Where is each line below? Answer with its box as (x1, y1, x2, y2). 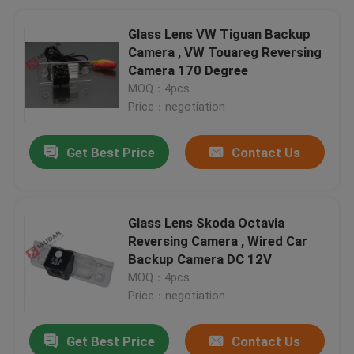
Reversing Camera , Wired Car (128, 232, 308, 249)
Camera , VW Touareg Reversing (128, 43, 322, 60)
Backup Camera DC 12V (128, 250, 273, 267)
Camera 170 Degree (128, 62, 249, 78)
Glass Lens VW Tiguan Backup (128, 25, 311, 42)
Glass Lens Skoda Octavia (128, 214, 285, 231)
